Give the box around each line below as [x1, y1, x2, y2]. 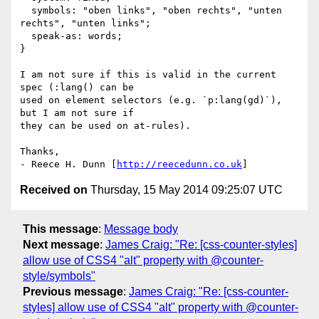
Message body [104, 222, 178, 235]
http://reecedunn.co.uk [117, 159, 242, 170]
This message [23, 222, 98, 235]
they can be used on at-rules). [20, 120, 191, 132]
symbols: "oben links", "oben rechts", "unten [20, 5, 31, 16]
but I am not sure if [20, 108, 134, 119]
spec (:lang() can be [20, 82, 134, 93]
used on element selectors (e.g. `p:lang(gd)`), [20, 95, 282, 106]
